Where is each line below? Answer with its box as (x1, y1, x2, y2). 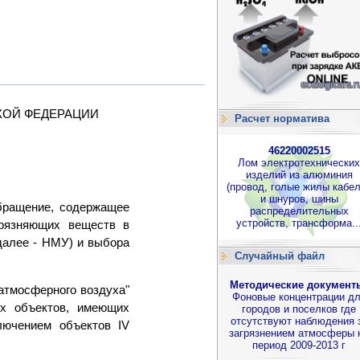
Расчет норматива (235, 112, 329, 125)
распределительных (249, 205, 349, 217)
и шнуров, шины (260, 193, 338, 205)
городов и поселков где (242, 303, 356, 315)
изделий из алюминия (245, 169, 353, 181)
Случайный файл (235, 250, 325, 262)
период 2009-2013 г (252, 339, 346, 351)
